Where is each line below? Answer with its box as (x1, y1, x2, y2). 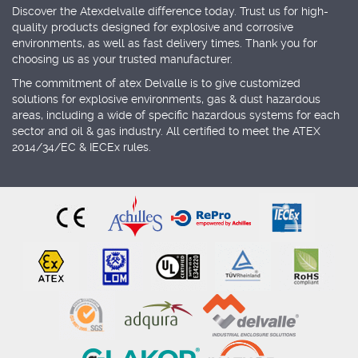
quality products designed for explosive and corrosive (12, 21, 293, 34)
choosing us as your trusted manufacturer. (12, 53, 233, 66)
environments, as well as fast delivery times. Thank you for (12, 37, 317, 50)
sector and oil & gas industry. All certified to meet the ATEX (12, 125, 320, 138)
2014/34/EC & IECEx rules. (12, 141, 151, 154)
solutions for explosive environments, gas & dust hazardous (12, 93, 320, 106)
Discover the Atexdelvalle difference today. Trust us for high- (12, 5, 328, 18)
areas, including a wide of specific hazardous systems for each (12, 109, 340, 122)
